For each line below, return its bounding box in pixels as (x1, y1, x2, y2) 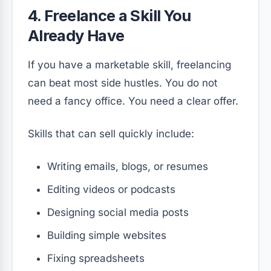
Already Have (28, 25, 125, 45)
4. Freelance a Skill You (28, 5, 191, 25)
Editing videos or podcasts (47, 183, 175, 195)
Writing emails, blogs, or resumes (47, 160, 208, 172)
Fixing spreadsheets (47, 252, 145, 264)
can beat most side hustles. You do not (28, 76, 218, 89)
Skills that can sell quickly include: (28, 127, 194, 140)
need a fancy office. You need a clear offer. (28, 94, 238, 107)
